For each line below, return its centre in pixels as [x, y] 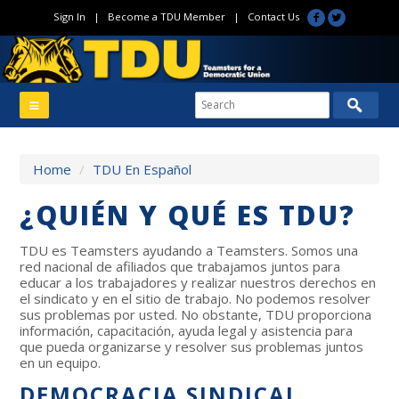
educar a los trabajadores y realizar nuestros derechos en [198, 282]
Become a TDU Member [166, 16]
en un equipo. [61, 362]
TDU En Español [142, 169]
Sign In [69, 16]
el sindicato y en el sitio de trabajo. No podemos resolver [195, 298]
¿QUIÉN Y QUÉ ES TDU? [188, 215]
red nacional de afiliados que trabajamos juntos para [180, 266]
